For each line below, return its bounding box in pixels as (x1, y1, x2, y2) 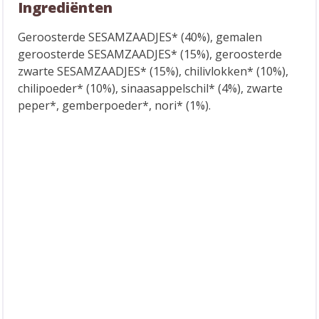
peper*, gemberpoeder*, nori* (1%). (18, 98, 211, 113)
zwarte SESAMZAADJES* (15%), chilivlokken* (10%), (18, 63, 288, 79)
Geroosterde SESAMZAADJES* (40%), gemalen (18, 29, 262, 45)
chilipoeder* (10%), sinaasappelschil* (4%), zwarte (18, 80, 283, 96)
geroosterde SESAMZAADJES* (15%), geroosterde (18, 46, 282, 62)
